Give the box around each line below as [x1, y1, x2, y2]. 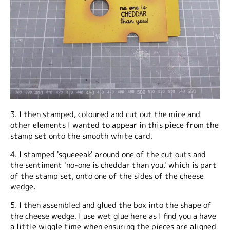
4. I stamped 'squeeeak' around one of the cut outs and [10, 149, 206, 160]
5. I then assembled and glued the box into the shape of [10, 200, 212, 210]
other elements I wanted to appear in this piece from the [10, 120, 219, 130]
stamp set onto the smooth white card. [10, 130, 152, 141]
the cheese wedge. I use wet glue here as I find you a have [10, 210, 216, 221]
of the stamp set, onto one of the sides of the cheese [10, 170, 204, 181]
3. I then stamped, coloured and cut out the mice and [10, 109, 200, 120]
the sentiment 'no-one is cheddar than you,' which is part [10, 160, 217, 170]
